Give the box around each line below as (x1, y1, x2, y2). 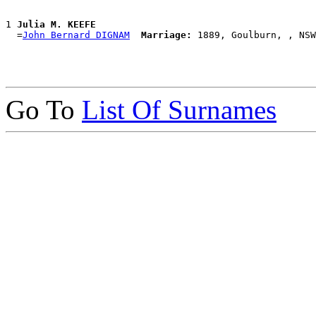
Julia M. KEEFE (17, 19, 96, 30)
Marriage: (141, 30, 192, 41)
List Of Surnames (82, 95, 276, 126)
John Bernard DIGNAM (23, 30, 130, 41)
